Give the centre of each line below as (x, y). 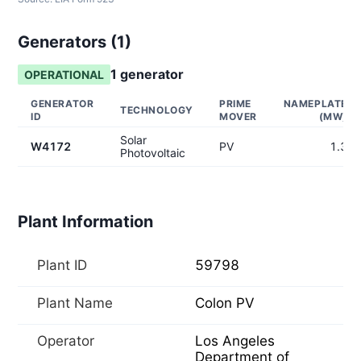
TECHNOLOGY (157, 110)
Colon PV (225, 303)
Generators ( (67, 42)
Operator (66, 341)
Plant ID (62, 265)
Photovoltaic (153, 153)
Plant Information (85, 222)
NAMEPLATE (315, 104)
